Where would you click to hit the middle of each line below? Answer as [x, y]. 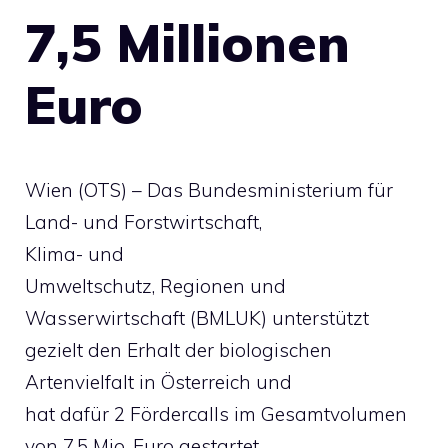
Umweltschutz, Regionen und [155, 286]
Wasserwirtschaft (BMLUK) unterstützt [197, 318]
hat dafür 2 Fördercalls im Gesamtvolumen [216, 414]
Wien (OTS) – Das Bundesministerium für [209, 190]
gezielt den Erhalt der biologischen [178, 350]
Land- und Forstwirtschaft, [143, 222]
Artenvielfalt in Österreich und [158, 382]
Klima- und [74, 254]
